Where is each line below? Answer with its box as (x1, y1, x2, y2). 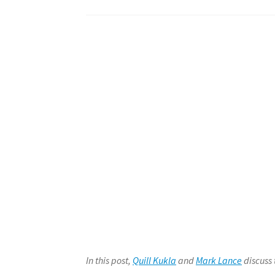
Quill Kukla (133, 254, 177, 266)
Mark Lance (196, 254, 242, 266)
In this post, (86, 254, 133, 266)
